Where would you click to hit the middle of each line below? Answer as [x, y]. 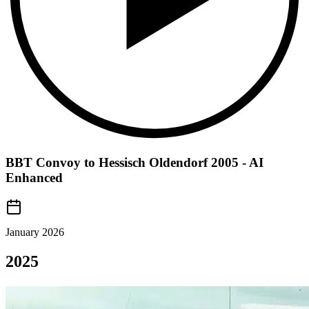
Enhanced [34, 178]
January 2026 [35, 232]
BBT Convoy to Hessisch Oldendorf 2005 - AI [134, 163]
